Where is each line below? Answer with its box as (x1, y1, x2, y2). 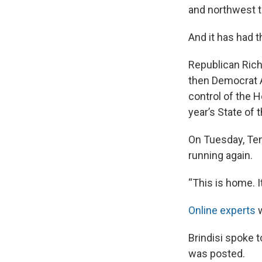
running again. (188, 149, 257, 161)
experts (220, 204, 256, 216)
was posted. (188, 247, 245, 260)
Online (188, 204, 220, 216)
